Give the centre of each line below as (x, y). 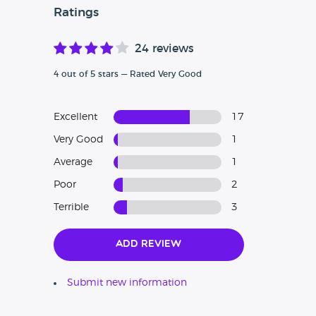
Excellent (75, 117)
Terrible (71, 208)
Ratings (76, 13)
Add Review (149, 245)
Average (73, 163)
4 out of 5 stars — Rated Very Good (127, 74)
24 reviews (164, 49)
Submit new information (127, 283)
